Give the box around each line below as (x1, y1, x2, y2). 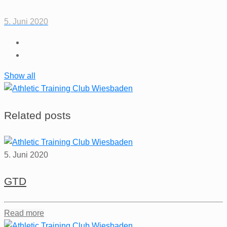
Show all (4, 71, 35, 80)
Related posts (4, 109, 71, 121)
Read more (4, 209, 44, 218)
